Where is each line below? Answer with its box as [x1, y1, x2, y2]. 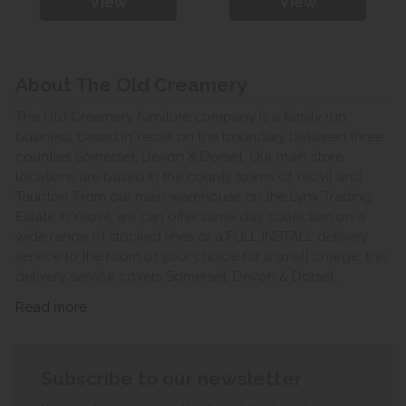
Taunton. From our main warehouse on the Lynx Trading [15, 188, 372, 205]
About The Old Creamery [15, 73, 247, 97]
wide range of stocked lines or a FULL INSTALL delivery [15, 227, 368, 245]
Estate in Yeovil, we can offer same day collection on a [15, 208, 365, 225]
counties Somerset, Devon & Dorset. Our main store [15, 148, 343, 165]
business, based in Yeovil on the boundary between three [15, 128, 383, 145]
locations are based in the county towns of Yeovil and [15, 168, 362, 185]
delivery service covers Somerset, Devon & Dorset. [15, 267, 337, 285]
